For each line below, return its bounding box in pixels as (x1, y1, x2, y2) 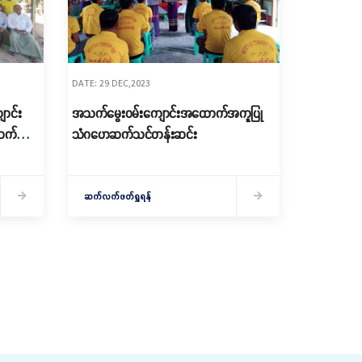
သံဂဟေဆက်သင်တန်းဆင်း (71, 125, 196, 143)
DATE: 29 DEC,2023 (71, 77, 150, 89)
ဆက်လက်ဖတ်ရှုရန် (83, 190, 151, 202)
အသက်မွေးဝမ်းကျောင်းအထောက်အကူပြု (71, 104, 263, 122)
